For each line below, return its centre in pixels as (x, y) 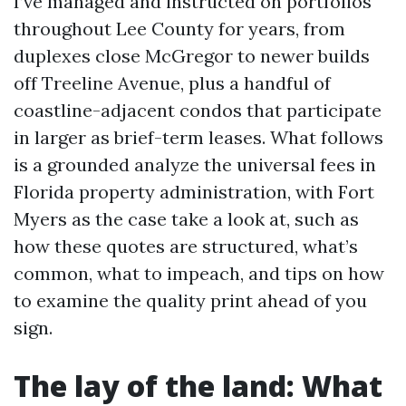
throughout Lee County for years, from (179, 29)
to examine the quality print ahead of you (190, 300)
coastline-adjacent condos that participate (198, 110)
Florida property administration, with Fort (194, 192)
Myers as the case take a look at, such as (186, 219)
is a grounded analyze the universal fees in (195, 164)
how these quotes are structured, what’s (186, 246)
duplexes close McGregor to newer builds (192, 56)
